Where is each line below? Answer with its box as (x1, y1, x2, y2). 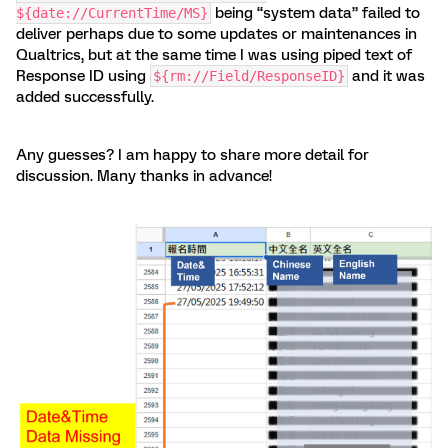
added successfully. (16, 88, 154, 106)
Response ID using (16, 67, 150, 85)
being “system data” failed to (211, 4, 420, 22)
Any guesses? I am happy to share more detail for (16, 146, 369, 164)
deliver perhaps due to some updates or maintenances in (16, 25, 417, 43)
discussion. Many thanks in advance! (16, 167, 272, 185)
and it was (348, 67, 425, 85)
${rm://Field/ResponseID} (153, 68, 345, 84)
